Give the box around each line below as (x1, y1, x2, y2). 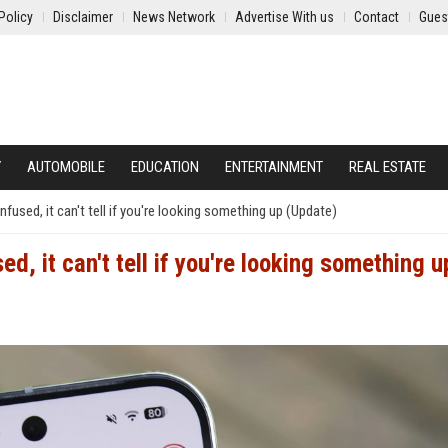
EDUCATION (131, 158, 199, 176)
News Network (133, 9, 215, 25)
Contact (354, 9, 399, 25)
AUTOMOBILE (27, 158, 105, 176)
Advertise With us (235, 9, 334, 25)
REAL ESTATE (349, 158, 426, 176)
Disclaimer (53, 9, 113, 25)
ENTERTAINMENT (225, 158, 323, 176)
